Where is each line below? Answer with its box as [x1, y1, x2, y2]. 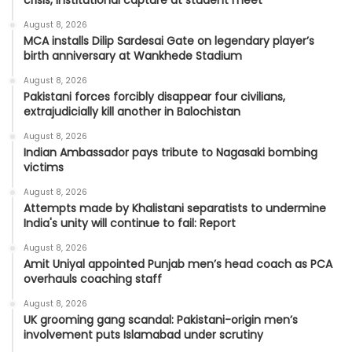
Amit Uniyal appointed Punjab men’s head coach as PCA [24, 256, 332, 273]
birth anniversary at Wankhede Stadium [24, 48, 242, 64]
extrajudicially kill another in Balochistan [24, 104, 240, 120]
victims [24, 159, 64, 176]
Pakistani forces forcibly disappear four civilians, [24, 89, 285, 105]
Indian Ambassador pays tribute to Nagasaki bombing [24, 145, 317, 161]
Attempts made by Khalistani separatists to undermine [24, 200, 326, 217]
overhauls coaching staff [24, 271, 162, 288]
